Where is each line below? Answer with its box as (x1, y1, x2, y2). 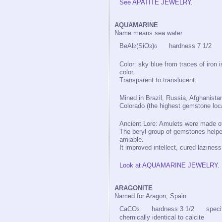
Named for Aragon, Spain (114, 192, 186, 200)
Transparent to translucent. (119, 76, 197, 84)
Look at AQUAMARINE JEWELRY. (119, 162, 220, 169)
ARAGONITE (114, 184, 153, 192)
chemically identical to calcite (119, 214, 204, 221)
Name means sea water (114, 29, 182, 37)
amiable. (119, 136, 144, 143)
